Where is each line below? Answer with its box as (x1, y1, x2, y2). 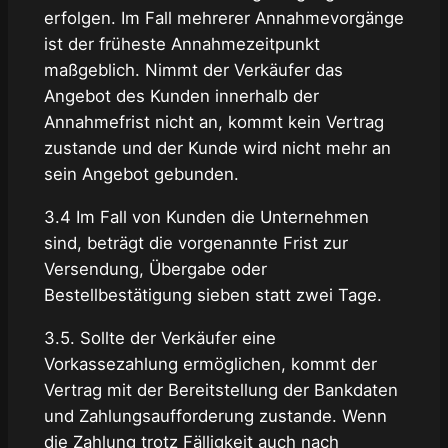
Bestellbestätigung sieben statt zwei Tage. (43, 284, 382, 305)
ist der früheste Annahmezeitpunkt (43, 34, 320, 55)
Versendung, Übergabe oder (43, 258, 267, 279)
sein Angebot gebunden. (43, 164, 239, 185)
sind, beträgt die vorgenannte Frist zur (43, 232, 348, 253)
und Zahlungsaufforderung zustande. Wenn (43, 405, 387, 426)
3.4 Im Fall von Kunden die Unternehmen (43, 206, 369, 227)
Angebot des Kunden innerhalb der (43, 86, 319, 107)
